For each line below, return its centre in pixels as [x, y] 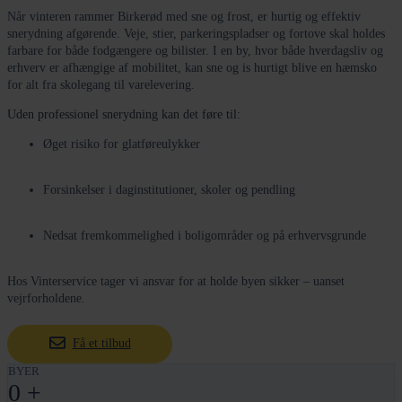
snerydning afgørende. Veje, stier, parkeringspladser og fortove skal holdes [196, 33]
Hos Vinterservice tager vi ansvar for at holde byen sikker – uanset [176, 281]
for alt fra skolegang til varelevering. [101, 84]
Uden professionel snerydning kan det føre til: [124, 114]
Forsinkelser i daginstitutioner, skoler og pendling [169, 189]
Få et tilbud [101, 344]
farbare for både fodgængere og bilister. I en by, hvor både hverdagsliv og [195, 50]
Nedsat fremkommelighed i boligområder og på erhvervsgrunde [205, 235]
